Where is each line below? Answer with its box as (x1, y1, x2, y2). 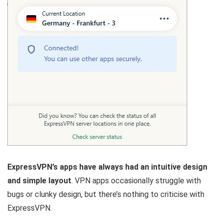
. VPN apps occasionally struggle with (71, 176, 201, 186)
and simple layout (7, 176, 71, 186)
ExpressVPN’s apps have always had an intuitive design (7, 162, 207, 172)
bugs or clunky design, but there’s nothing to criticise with (7, 190, 204, 199)
